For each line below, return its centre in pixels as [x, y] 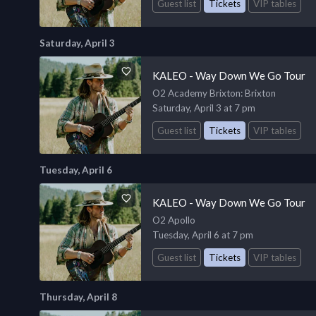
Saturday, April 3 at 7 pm [204, 108]
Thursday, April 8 [78, 297]
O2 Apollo [174, 220]
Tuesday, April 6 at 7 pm [203, 235]
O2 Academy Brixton [196, 93]
